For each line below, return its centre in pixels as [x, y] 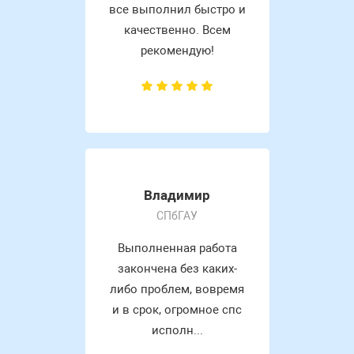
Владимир [177, 195]
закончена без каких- [177, 268]
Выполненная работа [177, 248]
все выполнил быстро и [177, 9]
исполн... [177, 330]
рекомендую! [177, 50]
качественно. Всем [177, 30]
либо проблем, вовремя [177, 289]
